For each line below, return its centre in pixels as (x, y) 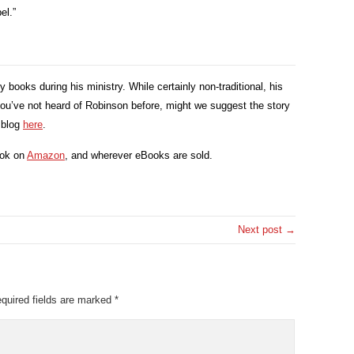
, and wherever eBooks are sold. (139, 155)
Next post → (267, 230)
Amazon (46, 155)
